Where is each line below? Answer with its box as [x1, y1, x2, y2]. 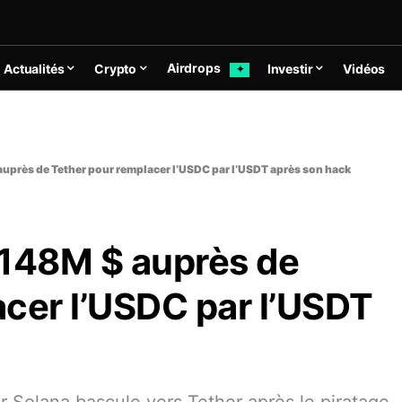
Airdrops [166, 60, 223, 76]
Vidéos [343, 60, 386, 76]
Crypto [94, 60, 137, 76]
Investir [267, 60, 313, 76]
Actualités [4, 60, 65, 76]
